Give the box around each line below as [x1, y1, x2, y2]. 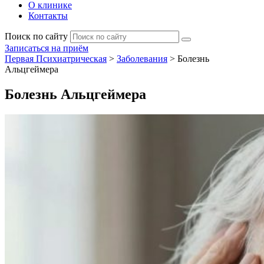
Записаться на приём [5, 43, 88, 53]
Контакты [28, 11, 68, 21]
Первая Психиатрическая [5, 54, 107, 64]
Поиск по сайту [5, 31, 68, 41]
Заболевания [117, 54, 167, 64]
